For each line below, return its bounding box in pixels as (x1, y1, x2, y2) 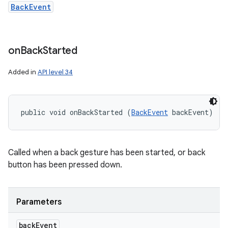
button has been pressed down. (8, 160, 122, 170)
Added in (8, 68, 38, 76)
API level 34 (38, 68, 73, 76)
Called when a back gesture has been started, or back (8, 148, 205, 158)
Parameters (16, 197, 62, 207)
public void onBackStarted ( (21, 107, 131, 117)
